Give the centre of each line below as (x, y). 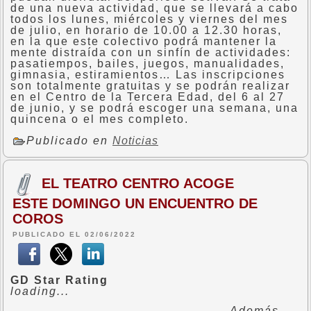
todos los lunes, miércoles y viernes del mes (149, 19)
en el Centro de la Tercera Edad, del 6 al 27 (148, 97)
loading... (40, 291)
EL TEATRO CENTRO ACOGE (138, 183)
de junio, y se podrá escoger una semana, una (154, 108)
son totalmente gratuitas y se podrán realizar (150, 86)
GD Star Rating (59, 280)
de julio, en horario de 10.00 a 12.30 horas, (146, 30)
